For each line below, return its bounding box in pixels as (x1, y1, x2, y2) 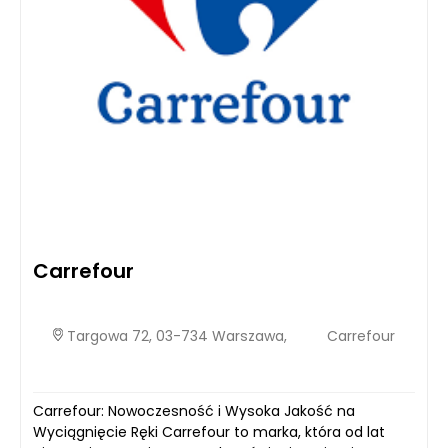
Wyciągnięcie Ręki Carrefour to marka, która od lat (33, 421, 385, 442)
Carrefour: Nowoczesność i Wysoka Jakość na (33, 400, 355, 421)
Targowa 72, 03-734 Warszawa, (63, 326, 287, 347)
